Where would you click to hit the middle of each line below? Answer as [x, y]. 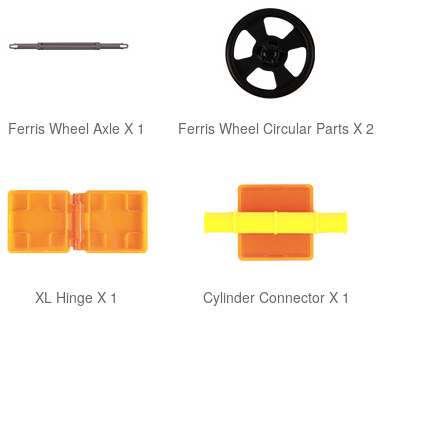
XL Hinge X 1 [76, 297]
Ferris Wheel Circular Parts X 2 [276, 128]
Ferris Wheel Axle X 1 [76, 128]
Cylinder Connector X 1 [276, 297]
